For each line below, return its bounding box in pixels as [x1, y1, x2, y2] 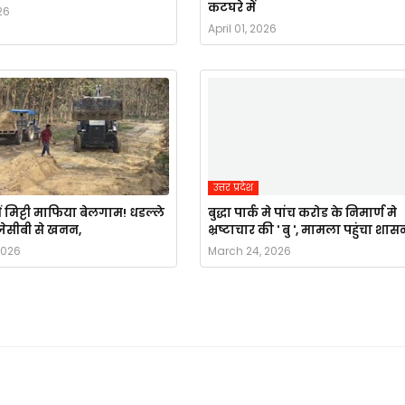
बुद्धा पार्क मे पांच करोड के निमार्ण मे [207, 204, 397, 222]
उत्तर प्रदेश [212, 181, 253, 195]
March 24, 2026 [207, 243, 291, 259]
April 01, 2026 [207, 21, 277, 37]
